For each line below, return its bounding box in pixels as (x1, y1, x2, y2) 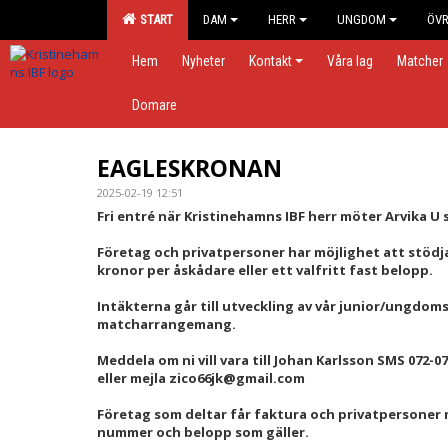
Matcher (397, 53, 443, 69)
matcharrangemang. (97, 315, 236, 333)
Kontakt (249, 53, 292, 69)
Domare (132, 97, 177, 113)
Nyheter (182, 53, 225, 69)
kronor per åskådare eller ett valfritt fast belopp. (97, 261, 433, 279)
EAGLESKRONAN (97, 152, 282, 184)
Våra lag (327, 53, 373, 69)
